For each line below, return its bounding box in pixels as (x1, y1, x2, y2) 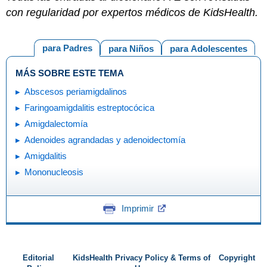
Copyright (219, 253, 255, 262)
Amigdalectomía (24, 119, 88, 129)
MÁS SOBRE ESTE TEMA (15, 68, 124, 78)
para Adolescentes (169, 43, 247, 54)
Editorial (22, 253, 54, 262)
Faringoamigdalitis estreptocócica (24, 103, 154, 113)
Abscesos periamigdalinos (24, 86, 127, 97)
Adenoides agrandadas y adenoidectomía (24, 135, 185, 145)
